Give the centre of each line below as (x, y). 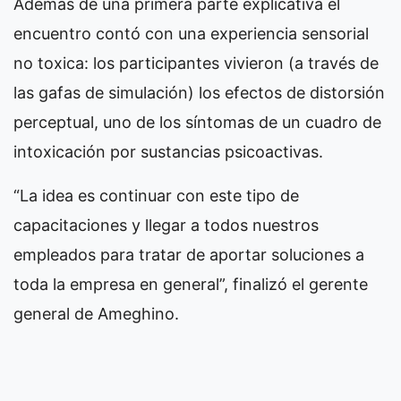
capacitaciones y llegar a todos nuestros (166, 225)
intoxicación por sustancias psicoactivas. (168, 151)
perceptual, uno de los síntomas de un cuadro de (197, 122)
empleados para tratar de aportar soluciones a (189, 254)
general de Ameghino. (96, 313)
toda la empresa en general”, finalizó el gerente (191, 284)
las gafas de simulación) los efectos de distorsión (199, 92)
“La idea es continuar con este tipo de (156, 195)
